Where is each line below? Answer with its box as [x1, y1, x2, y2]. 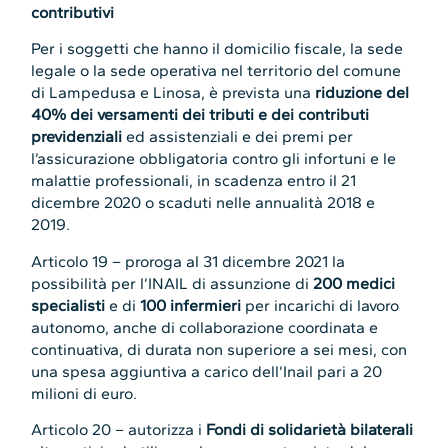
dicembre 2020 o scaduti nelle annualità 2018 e [31, 193, 376, 213]
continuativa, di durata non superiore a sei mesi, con [31, 339, 408, 359]
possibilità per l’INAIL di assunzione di [31, 273, 314, 293]
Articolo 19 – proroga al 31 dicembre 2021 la [31, 251, 346, 271]
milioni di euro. [31, 383, 138, 403]
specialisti [31, 295, 110, 315]
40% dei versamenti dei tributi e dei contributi [31, 105, 370, 125]
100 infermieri [140, 295, 246, 315]
